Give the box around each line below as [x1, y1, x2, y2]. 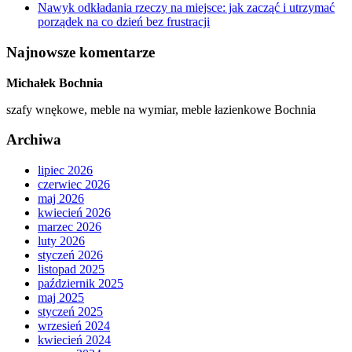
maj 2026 [38, 192, 84, 205]
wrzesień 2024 [38, 319, 110, 332]
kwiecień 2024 [38, 333, 111, 346]
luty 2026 [38, 234, 85, 247]
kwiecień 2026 [38, 206, 111, 219]
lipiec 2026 [38, 163, 93, 177]
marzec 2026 [38, 220, 101, 233]
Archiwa [6, 131, 61, 148]
